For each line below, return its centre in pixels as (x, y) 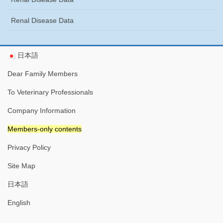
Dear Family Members (43, 73)
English (19, 202)
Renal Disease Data (42, 20)
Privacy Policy (29, 147)
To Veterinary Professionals (50, 92)
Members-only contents (45, 129)
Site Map (21, 166)
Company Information (42, 110)
